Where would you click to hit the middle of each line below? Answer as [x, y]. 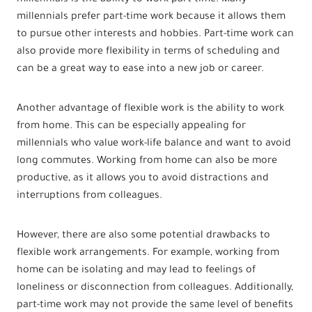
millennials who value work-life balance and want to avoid [154, 144]
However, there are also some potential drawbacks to [143, 236]
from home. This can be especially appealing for [131, 126]
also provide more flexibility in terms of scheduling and [148, 52]
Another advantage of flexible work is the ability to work [150, 109]
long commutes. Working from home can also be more [147, 161]
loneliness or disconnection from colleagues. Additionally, [155, 288]
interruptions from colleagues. [89, 196]
